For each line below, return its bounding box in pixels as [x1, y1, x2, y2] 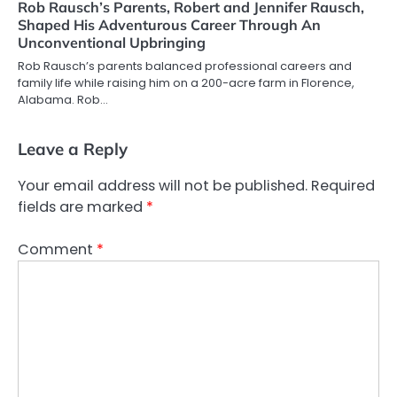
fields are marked [18, 196, 146, 217]
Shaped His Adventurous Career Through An [18, 15, 321, 34]
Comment [18, 239, 97, 260]
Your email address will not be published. [18, 175, 307, 196]
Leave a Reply [18, 137, 128, 160]
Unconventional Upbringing [18, 33, 206, 51]
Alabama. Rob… [18, 90, 108, 108]
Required [311, 175, 375, 196]
